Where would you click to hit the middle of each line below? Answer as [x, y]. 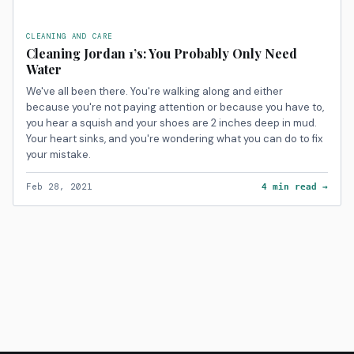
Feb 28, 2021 [59, 186]
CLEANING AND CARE [70, 36]
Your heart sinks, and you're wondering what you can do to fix [174, 139]
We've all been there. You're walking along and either [154, 91]
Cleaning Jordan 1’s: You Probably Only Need [162, 53]
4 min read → [295, 187]
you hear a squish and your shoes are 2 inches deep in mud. [171, 123]
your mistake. [58, 154]
